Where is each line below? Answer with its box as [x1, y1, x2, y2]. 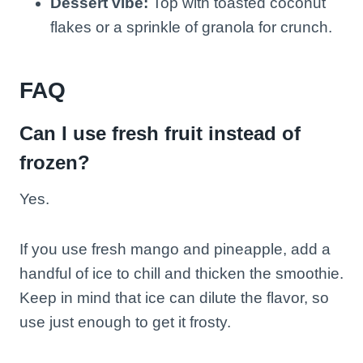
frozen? [19, 151, 90, 173]
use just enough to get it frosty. [19, 313, 231, 331]
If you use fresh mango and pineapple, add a [19, 240, 331, 258]
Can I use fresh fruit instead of [19, 122, 301, 144]
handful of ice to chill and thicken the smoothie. [19, 264, 344, 282]
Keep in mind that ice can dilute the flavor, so [19, 288, 329, 306]
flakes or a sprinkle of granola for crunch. [50, 18, 332, 36]
